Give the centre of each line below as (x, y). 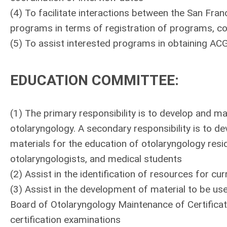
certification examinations (65, 220)
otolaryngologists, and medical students (96, 159)
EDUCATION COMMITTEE (92, 80)
